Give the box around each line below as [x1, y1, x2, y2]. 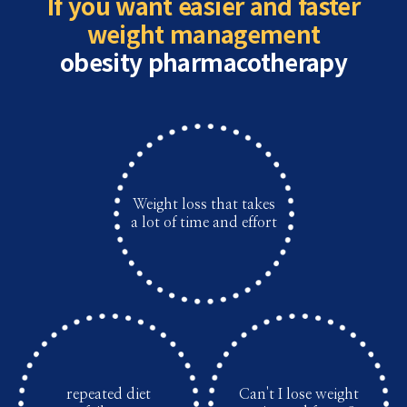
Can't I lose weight [238, 387, 359, 402]
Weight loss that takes [132, 197, 275, 212]
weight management [86, 16, 321, 50]
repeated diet [66, 387, 151, 402]
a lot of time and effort [130, 215, 277, 230]
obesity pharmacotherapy [59, 45, 348, 78]
